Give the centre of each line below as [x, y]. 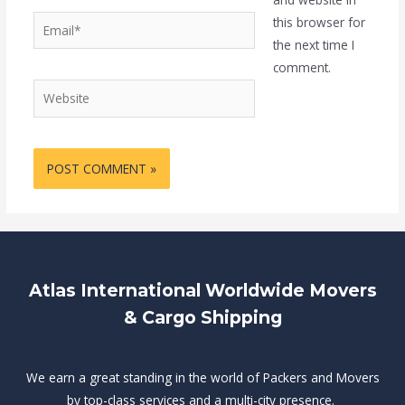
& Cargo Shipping [202, 318]
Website [55, 90]
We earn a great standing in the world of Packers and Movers [202, 377]
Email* [51, 22]
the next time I [314, 45]
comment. [302, 68]
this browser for [320, 23]
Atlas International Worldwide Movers [202, 291]
